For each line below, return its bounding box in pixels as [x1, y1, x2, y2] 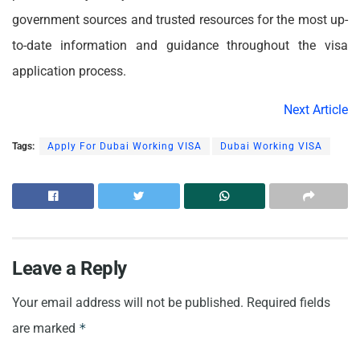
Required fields [247, 294, 330, 310]
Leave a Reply [12, 256, 127, 280]
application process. [12, 63, 129, 79]
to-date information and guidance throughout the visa [12, 37, 348, 53]
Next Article [284, 101, 348, 117]
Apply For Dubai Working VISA [47, 140, 202, 152]
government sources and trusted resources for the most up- [12, 11, 348, 27]
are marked [12, 320, 79, 336]
